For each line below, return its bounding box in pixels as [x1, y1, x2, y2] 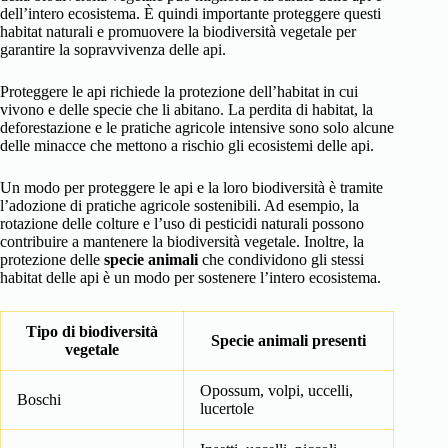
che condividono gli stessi [198, 250, 364, 268]
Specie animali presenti [211, 331, 366, 349]
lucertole [200, 399, 254, 417]
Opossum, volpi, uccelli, [200, 381, 353, 399]
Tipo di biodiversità [26, 322, 158, 340]
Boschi [17, 390, 61, 408]
